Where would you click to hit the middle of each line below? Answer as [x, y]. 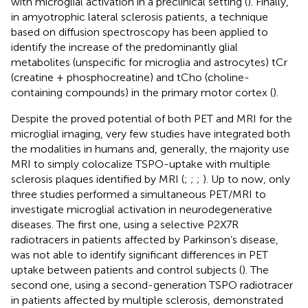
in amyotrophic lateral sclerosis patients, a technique [140, 16]
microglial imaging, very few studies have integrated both [151, 133]
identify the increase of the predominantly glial [124, 47]
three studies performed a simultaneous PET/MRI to [139, 194]
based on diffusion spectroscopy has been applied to [140, 32]
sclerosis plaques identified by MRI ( [98, 179]
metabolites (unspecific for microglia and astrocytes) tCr [149, 62]
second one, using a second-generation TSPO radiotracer [152, 285]
